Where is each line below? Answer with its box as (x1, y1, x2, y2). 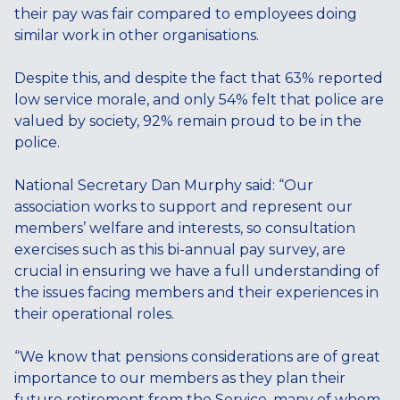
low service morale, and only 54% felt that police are (14, 91, 384, 108)
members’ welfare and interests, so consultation (14, 220, 355, 237)
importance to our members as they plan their (14, 370, 346, 387)
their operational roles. (14, 305, 178, 322)
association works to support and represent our (14, 198, 353, 215)
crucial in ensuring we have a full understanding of (14, 262, 379, 279)
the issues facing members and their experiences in (14, 284, 379, 301)
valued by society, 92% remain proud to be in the (14, 112, 362, 129)
